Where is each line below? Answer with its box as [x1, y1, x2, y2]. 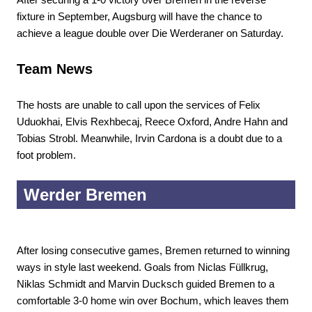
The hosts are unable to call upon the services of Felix [17, 99, 260, 111]
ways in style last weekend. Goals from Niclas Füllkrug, [17, 261, 268, 273]
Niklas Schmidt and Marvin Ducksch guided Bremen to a [17, 278, 274, 290]
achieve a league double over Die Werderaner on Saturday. [17, 27, 283, 39]
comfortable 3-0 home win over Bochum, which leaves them [17, 295, 289, 306]
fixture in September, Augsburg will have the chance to [17, 10, 262, 22]
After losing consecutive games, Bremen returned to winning [17, 244, 290, 256]
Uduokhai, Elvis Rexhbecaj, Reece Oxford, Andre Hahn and [17, 116, 288, 127]
